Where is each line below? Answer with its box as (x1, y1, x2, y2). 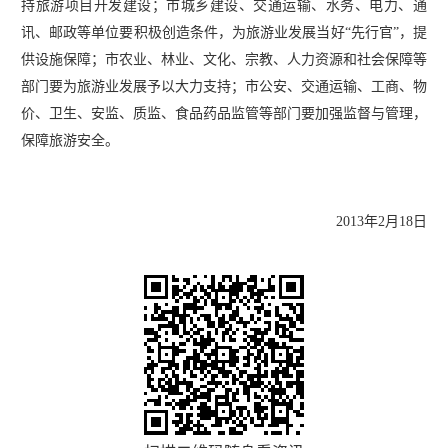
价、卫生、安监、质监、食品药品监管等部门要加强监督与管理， (21, 105, 427, 121)
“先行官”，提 (344, 24, 428, 40)
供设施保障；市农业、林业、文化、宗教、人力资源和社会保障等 (21, 51, 427, 67)
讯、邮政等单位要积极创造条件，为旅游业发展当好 (21, 24, 345, 40)
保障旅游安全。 (21, 132, 119, 148)
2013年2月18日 (336, 213, 427, 229)
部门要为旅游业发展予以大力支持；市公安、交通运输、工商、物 (21, 78, 427, 94)
